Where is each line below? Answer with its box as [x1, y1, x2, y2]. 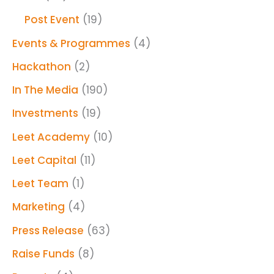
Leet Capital [12, 152, 76, 168]
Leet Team [12, 176, 68, 191]
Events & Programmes [12, 35, 130, 51]
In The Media [12, 83, 78, 98]
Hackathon [12, 59, 71, 74]
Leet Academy [12, 129, 90, 144]
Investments [12, 106, 78, 121]
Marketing [12, 199, 65, 215]
